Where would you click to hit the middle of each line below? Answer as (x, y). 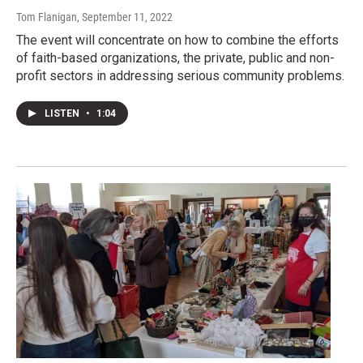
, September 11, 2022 (125, 17)
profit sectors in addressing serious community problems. (180, 75)
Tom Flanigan (47, 17)
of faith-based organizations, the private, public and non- (175, 58)
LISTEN (63, 113)
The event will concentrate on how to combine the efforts (177, 40)
